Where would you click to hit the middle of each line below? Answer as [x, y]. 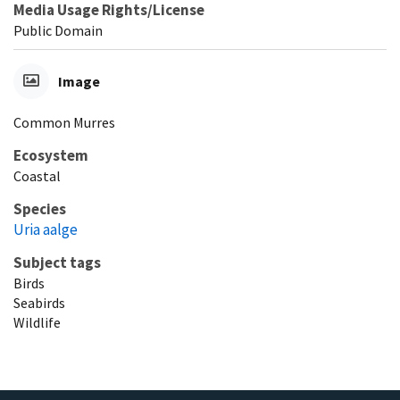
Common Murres [64, 122]
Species [40, 208]
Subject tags [57, 262]
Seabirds [39, 302]
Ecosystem [51, 155]
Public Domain [58, 30]
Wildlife [37, 322]
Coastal [37, 175]
